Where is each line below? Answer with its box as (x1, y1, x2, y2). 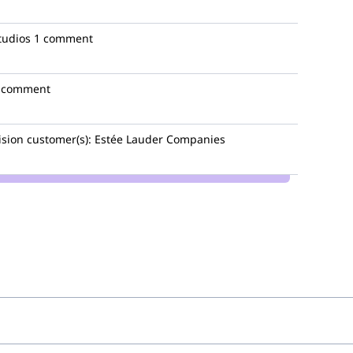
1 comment (34, 31, 93, 46)
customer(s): (27, 132, 91, 147)
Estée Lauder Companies (91, 132, 225, 147)
